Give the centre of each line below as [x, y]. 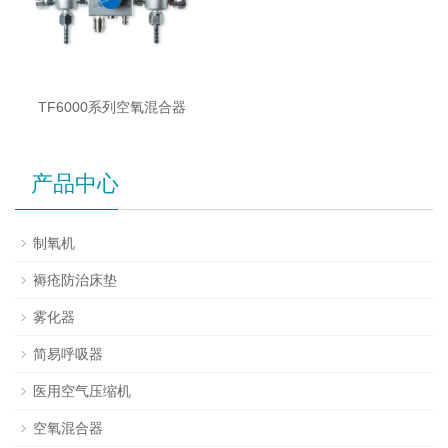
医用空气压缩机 [82, 391]
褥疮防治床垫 [75, 280]
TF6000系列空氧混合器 [112, 107]
